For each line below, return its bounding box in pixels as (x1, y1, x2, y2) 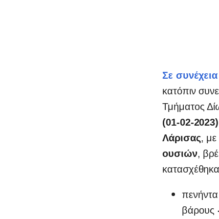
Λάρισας (162, 132, 201, 143)
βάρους (181, 205, 218, 216)
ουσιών (162, 148, 197, 159)
